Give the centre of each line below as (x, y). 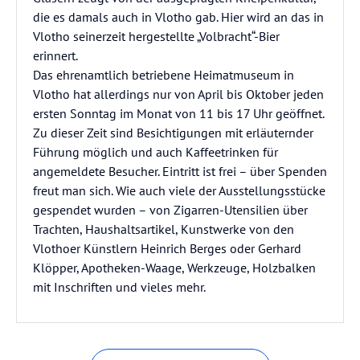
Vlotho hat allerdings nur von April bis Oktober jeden (178, 94)
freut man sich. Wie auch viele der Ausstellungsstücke (179, 190)
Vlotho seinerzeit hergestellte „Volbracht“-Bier (156, 36)
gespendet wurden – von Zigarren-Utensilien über (170, 210)
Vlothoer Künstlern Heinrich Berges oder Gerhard (167, 248)
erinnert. (55, 55)
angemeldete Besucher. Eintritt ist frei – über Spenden (180, 171)
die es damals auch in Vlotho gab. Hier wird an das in (178, 17)
